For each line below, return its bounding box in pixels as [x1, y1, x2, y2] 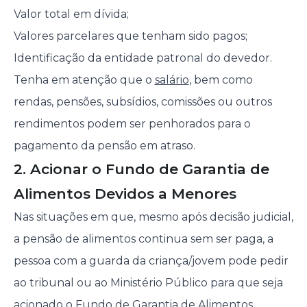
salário [154, 73, 189, 87]
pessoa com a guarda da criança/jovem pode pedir [13, 254, 288, 268]
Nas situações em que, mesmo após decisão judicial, [13, 210, 293, 224]
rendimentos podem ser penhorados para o [13, 117, 251, 131]
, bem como [188, 73, 253, 87]
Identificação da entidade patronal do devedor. [13, 51, 275, 65]
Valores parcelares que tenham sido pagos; [13, 29, 247, 43]
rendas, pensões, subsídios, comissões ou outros [13, 95, 272, 109]
